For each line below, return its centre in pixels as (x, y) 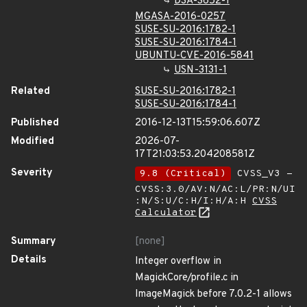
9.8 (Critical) (183, 174)
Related (30, 91)
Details (29, 260)
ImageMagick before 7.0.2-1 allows (213, 294)
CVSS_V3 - (262, 174)
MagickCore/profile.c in (187, 278)
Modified (33, 142)
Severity (32, 173)
